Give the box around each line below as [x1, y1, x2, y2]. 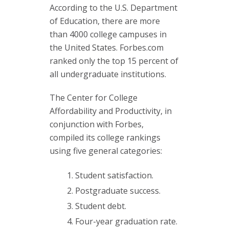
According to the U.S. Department [50, 2, 177, 13]
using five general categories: [50, 145, 162, 156]
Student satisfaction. [75, 170, 153, 181]
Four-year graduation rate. [75, 216, 177, 227]
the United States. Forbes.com [50, 42, 164, 53]
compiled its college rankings [50, 132, 161, 143]
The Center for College [50, 92, 138, 103]
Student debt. [75, 200, 126, 212]
